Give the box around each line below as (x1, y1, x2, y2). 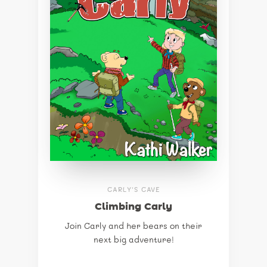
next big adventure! (93, 236, 174, 244)
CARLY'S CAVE (107, 187, 160, 193)
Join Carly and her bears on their (65, 222, 202, 231)
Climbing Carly (95, 202, 172, 212)
